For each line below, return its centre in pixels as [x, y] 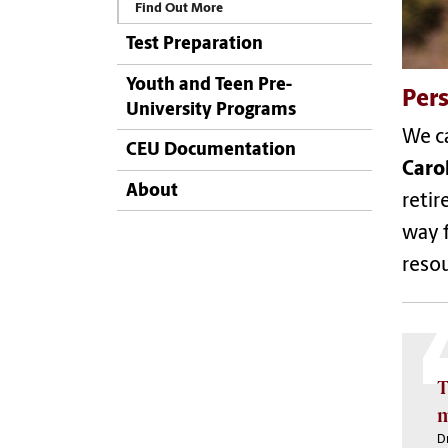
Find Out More [179, 8]
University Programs [211, 110]
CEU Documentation [211, 151]
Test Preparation [194, 45]
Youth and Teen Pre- [209, 85]
